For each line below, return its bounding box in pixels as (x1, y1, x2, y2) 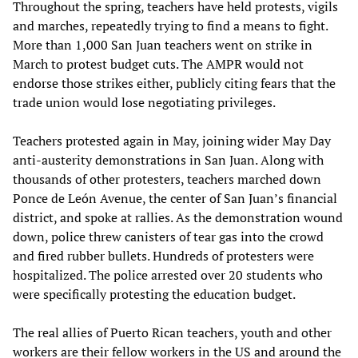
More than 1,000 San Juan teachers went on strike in (13, 35, 312, 54)
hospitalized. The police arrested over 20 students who (13, 265, 323, 284)
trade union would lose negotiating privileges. (13, 93, 276, 111)
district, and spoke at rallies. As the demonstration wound (13, 208, 343, 226)
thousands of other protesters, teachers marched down (13, 169, 321, 188)
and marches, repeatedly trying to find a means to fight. (13, 16, 328, 34)
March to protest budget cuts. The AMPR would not (13, 54, 304, 73)
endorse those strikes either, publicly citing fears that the (13, 74, 336, 92)
